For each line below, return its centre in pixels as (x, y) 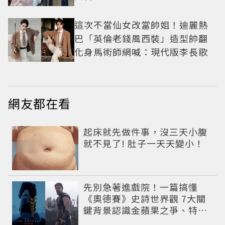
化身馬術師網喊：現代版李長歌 (141, 51)
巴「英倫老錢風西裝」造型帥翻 (141, 38)
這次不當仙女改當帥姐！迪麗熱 (141, 24)
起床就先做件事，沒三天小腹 (146, 132)
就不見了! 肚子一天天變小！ (144, 143)
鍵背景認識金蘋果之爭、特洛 (146, 210)
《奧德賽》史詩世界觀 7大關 (145, 199)
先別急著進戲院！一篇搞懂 (141, 187)
